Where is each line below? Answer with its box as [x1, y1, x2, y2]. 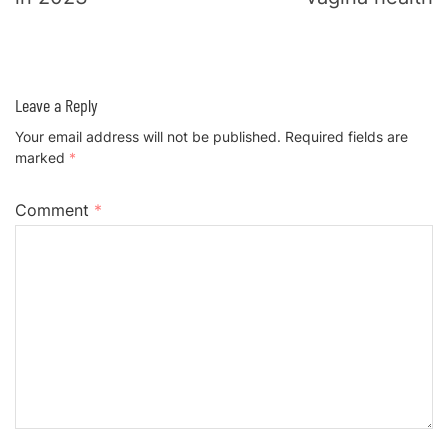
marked [15, 149, 69, 166]
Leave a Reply [15, 94, 98, 116]
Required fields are [285, 128, 408, 145]
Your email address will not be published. [15, 128, 281, 145]
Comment [15, 200, 94, 220]
